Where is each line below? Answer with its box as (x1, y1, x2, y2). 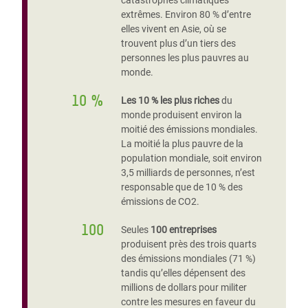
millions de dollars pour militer (120, 281, 247, 294)
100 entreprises (150, 223, 217, 236)
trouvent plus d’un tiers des (120, 37, 236, 49)
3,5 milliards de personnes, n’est (120, 166, 255, 179)
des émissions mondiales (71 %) (120, 252, 256, 265)
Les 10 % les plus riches (120, 94, 219, 107)
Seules (120, 223, 151, 236)
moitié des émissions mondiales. (120, 123, 258, 135)
